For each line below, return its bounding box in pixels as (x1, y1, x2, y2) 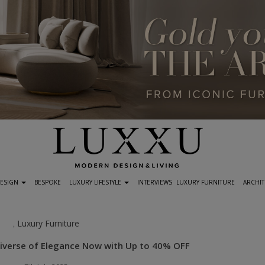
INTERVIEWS (137, 177, 172, 186)
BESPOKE (34, 177, 61, 186)
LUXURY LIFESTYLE (69, 177, 123, 186)
